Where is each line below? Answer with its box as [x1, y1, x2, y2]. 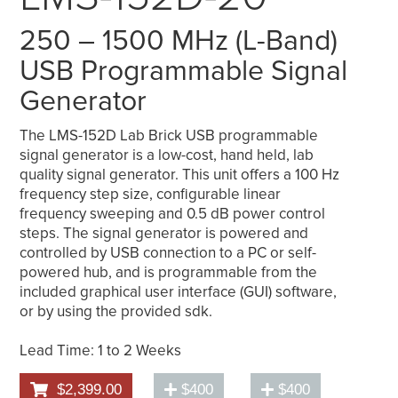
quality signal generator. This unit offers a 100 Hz [20, 165, 340, 185]
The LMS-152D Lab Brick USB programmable [20, 126, 319, 146]
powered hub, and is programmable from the [20, 263, 318, 283]
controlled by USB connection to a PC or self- [20, 243, 317, 263]
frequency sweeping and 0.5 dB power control [20, 204, 326, 224]
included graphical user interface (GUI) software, [20, 283, 338, 302]
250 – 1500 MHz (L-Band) [20, 24, 338, 60]
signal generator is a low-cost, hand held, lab [20, 146, 314, 165]
